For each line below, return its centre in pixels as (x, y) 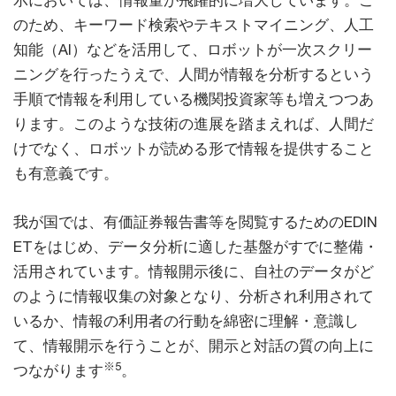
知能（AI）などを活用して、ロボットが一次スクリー (193, 50)
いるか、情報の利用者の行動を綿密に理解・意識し (186, 321)
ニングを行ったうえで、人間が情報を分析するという (194, 75)
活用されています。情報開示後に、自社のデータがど (194, 272)
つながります (58, 371)
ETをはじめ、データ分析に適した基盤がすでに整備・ (196, 247)
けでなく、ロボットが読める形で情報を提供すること (194, 149)
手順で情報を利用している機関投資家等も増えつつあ (194, 99)
